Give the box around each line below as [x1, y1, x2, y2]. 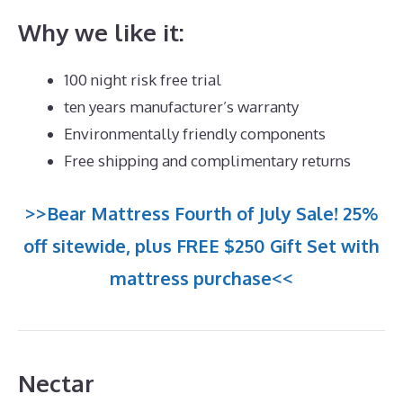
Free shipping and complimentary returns [64, 150, 351, 170]
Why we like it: [18, 16, 184, 47]
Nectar [18, 368, 94, 399]
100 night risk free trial [64, 69, 221, 89]
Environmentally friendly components [64, 123, 326, 143]
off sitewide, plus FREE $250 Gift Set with [23, 234, 380, 258]
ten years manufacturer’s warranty [64, 96, 299, 116]
